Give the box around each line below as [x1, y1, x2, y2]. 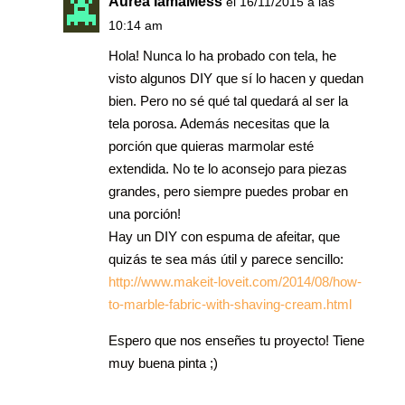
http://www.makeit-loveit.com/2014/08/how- [108, 274, 362, 290]
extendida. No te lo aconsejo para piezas [108, 161, 347, 177]
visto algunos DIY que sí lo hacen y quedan [108, 71, 363, 87]
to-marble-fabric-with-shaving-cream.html [108, 297, 352, 313]
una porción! [108, 206, 181, 222]
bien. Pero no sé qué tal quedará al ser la [108, 93, 348, 109]
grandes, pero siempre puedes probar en [108, 184, 348, 200]
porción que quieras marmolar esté [108, 138, 314, 155]
